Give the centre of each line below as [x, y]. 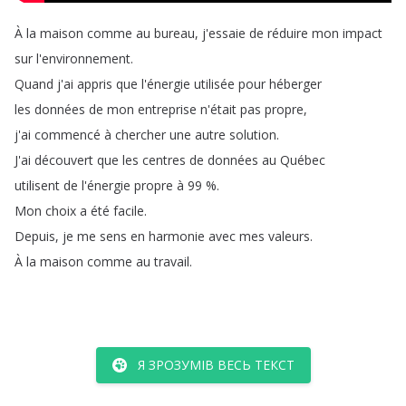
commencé [68, 135]
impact [362, 33]
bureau [174, 33]
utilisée [214, 84]
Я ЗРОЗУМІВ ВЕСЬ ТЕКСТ [216, 365]
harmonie [177, 236]
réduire [288, 33]
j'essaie [224, 33]
